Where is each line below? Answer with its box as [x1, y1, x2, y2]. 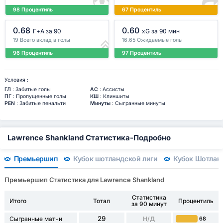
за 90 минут [131, 200, 167, 208]
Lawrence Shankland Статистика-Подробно [7, 133, 171, 142]
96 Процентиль [13, 49, 53, 56]
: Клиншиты [98, 93, 129, 100]
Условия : [4, 76, 28, 83]
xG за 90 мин [142, 27, 180, 35]
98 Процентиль [13, 6, 53, 13]
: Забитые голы [10, 86, 51, 93]
